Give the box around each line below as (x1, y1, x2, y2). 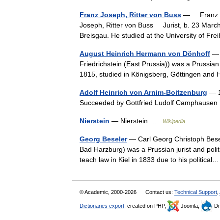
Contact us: (145, 189, 174, 195)
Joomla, (179, 203, 201, 209)
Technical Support (174, 189, 217, 195)
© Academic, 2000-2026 (80, 189, 138, 195)
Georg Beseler (80, 135, 127, 143)
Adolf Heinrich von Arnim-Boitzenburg (80, 88, 207, 96)
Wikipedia (163, 118, 185, 124)
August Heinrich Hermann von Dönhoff (80, 50, 210, 57)
